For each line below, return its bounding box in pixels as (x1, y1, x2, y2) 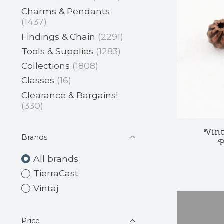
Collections (21, 60, 70, 71)
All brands (33, 153, 78, 164)
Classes (21, 75, 54, 86)
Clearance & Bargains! (21, 89, 118, 100)
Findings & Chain (21, 31, 95, 42)
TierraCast (33, 168, 78, 179)
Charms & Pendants (21, 6, 110, 17)
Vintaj (33, 182, 59, 193)
